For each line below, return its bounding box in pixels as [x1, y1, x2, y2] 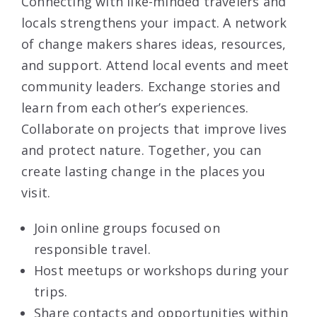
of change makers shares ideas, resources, [21, 35, 287, 53]
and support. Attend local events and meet [21, 57, 289, 74]
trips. [34, 283, 68, 301]
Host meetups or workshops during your [34, 262, 289, 279]
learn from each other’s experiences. [21, 99, 249, 117]
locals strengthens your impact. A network [21, 14, 287, 32]
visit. [21, 184, 51, 202]
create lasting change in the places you [21, 163, 265, 180]
